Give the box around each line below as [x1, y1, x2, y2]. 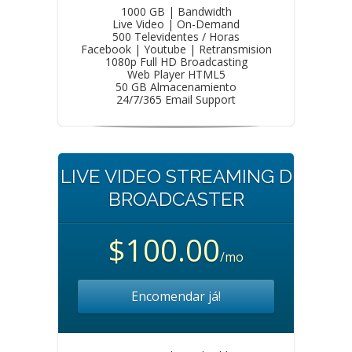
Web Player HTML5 [126, 67, 225, 82]
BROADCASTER [108, 188, 244, 211]
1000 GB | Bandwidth [120, 4, 232, 19]
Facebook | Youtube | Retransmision [80, 42, 272, 57]
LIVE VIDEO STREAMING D [60, 165, 292, 188]
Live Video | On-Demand [112, 16, 240, 31]
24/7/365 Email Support [116, 92, 236, 107]
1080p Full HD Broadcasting [104, 54, 247, 69]
